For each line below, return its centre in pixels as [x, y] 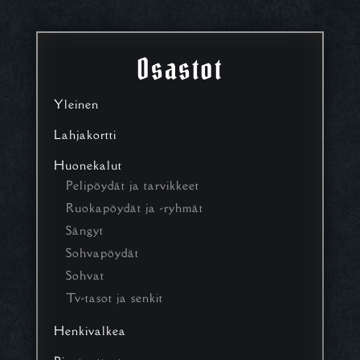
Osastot [180, 70]
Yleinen [76, 104]
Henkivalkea [90, 331]
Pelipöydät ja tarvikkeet [132, 186]
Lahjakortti [85, 135]
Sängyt [84, 231]
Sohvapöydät [102, 253]
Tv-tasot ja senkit [114, 298]
